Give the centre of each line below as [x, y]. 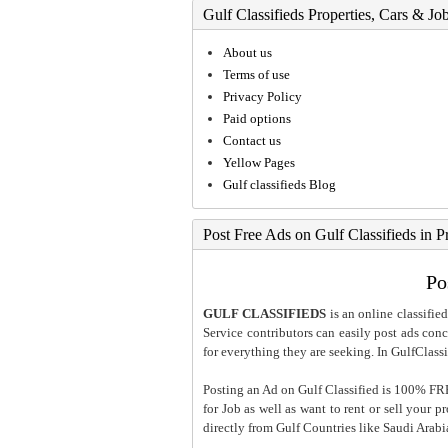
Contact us [252, 140]
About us [247, 52]
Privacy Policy [262, 96]
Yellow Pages [259, 162]
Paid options [257, 118]
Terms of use [256, 74]
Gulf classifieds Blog [279, 184]
